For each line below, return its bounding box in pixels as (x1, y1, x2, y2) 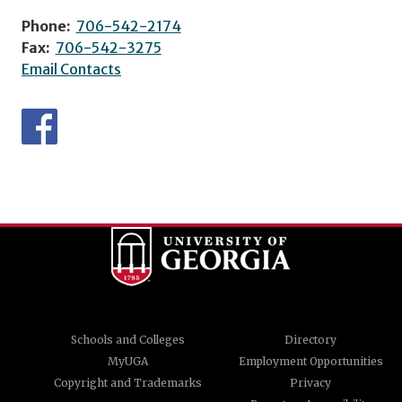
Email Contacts (22, 60, 121, 79)
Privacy (290, 375, 331, 389)
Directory (284, 332, 336, 346)
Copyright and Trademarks (53, 375, 202, 389)
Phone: (22, 17, 71, 36)
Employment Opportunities (238, 354, 383, 368)
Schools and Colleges (70, 332, 185, 346)
